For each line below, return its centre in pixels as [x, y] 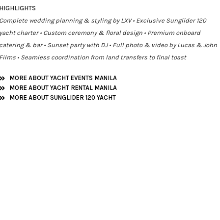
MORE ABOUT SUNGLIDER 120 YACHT [63, 97]
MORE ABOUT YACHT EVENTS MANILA [63, 78]
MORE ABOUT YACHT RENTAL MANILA [63, 88]
